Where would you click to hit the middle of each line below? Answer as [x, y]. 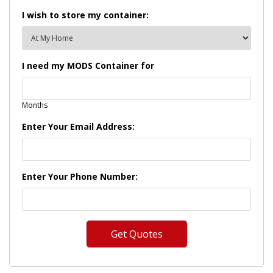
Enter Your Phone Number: [80, 176]
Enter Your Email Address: [78, 126]
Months [35, 105]
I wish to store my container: [85, 15]
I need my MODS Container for [88, 65]
